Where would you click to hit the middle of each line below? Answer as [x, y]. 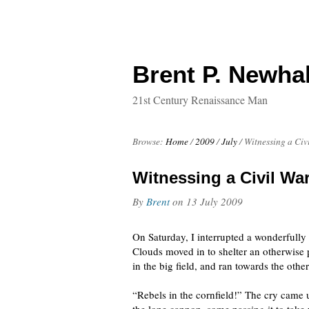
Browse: [148, 141]
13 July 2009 [215, 201]
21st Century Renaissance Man [200, 100]
